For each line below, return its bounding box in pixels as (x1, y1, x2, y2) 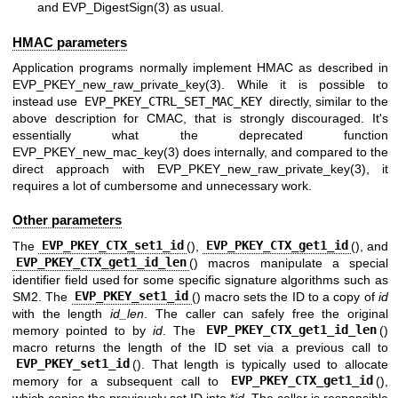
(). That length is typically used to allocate (132, 356, 388, 371)
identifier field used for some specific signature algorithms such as (12, 272, 388, 287)
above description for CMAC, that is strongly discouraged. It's (12, 110, 388, 125)
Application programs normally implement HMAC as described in (12, 60, 388, 75)
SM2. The (12, 289, 72, 304)
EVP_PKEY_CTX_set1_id (41, 238, 184, 253)
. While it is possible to (221, 76, 388, 92)
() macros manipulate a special (189, 255, 388, 270)
